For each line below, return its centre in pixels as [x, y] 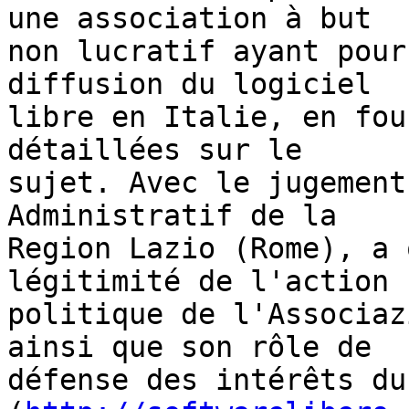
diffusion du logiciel [189, 84]
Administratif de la [172, 216]
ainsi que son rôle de [189, 347]
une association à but [189, 19]
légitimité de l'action [198, 282]
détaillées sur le [155, 150]
